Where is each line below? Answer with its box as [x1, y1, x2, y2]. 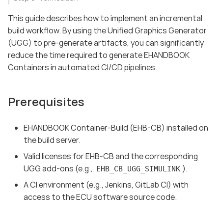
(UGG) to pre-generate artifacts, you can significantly [8, 37, 204, 48]
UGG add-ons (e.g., [24, 163, 94, 174]
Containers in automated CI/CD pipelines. [8, 62, 157, 73]
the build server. [24, 134, 81, 145]
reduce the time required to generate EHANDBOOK [8, 50, 190, 60]
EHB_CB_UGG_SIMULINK [96, 164, 180, 173]
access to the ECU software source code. [24, 191, 177, 202]
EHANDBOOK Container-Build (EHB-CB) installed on [24, 122, 208, 133]
